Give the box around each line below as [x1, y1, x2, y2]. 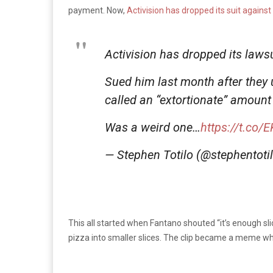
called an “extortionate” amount [105, 92, 271, 107]
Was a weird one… [105, 119, 200, 135]
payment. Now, [68, 5, 127, 15]
